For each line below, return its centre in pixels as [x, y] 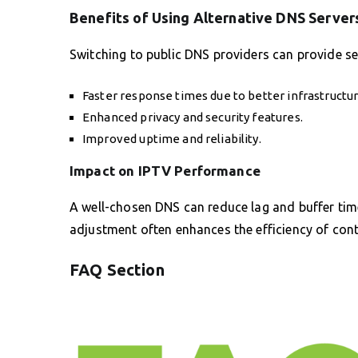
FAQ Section [117, 269]
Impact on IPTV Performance [165, 170]
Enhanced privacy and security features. [193, 117]
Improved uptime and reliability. [172, 138]
